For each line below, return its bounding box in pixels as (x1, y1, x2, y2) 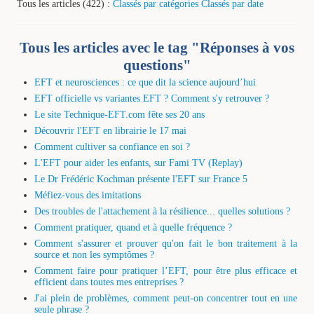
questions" (123, 56, 191, 74)
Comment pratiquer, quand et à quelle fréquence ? (34, 221, 232, 233)
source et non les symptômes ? (34, 249, 154, 260)
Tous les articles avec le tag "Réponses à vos (20, 39, 294, 56)
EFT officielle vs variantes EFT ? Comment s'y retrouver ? (34, 93, 269, 104)
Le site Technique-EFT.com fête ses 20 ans (34, 109, 205, 120)
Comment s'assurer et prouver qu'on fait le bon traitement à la (34, 238, 297, 249)
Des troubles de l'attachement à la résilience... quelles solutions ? (34, 205, 290, 217)
